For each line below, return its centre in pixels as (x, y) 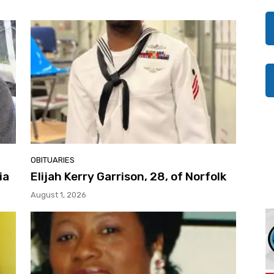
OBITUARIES (53, 160)
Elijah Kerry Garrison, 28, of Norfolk (128, 176)
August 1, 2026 (58, 194)
